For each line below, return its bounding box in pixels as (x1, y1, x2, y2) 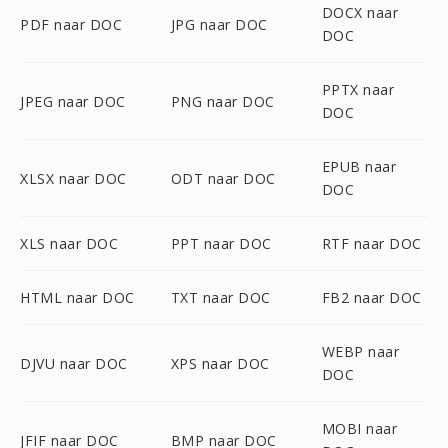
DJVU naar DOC (20, 353, 128, 373)
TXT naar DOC (170, 288, 271, 307)
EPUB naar (321, 157, 397, 176)
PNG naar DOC (170, 91, 275, 111)
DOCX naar (321, 3, 399, 22)
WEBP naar (321, 342, 400, 361)
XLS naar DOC (20, 234, 118, 253)
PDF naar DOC (20, 14, 122, 34)
